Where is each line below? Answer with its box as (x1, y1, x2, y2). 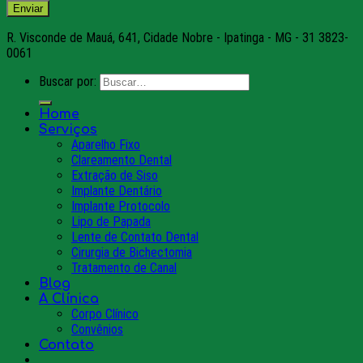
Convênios (71, 321, 123, 337)
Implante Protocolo (71, 198, 170, 214)
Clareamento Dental (71, 152, 172, 168)
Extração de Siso (71, 167, 158, 183)
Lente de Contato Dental (71, 228, 199, 245)
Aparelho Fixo (71, 136, 140, 152)
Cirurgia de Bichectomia (71, 244, 192, 260)
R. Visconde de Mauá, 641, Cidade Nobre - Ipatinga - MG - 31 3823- (6, 29, 348, 45)
